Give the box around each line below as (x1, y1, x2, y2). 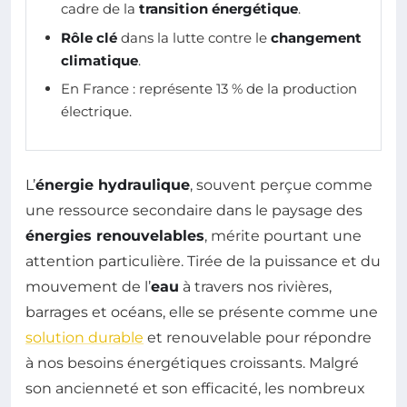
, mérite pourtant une (204, 227, 362, 245)
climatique (61, 51, 138, 69)
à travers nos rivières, (179, 278, 332, 296)
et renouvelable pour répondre (144, 329, 372, 347)
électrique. (61, 103, 132, 121)
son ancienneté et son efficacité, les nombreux (25, 380, 365, 398)
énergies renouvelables (25, 227, 204, 245)
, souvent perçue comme (190, 176, 372, 194)
